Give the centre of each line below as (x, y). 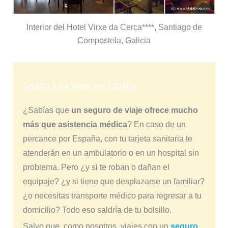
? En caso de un (156, 125)
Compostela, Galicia (114, 41)
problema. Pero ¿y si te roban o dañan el (96, 167)
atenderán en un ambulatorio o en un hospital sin (111, 153)
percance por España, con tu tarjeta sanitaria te (107, 139)
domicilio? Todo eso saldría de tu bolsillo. (97, 210)
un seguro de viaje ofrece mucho (134, 110)
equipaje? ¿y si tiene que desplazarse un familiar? (113, 182)
